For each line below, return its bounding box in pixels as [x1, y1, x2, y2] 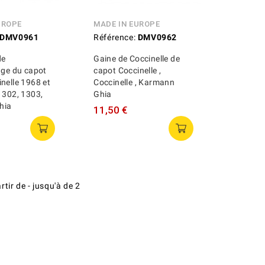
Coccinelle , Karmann [93, 77, 175, 87]
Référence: [93, 32, 136, 42]
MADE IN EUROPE [93, 19, 160, 28]
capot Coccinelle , [93, 65, 161, 75]
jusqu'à [30, 180, 63, 190]
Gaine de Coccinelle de [93, 53, 180, 63]
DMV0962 [137, 32, 177, 42]
